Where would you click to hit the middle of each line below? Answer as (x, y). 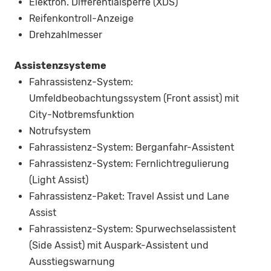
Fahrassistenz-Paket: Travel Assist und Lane (129, 197)
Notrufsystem (60, 131)
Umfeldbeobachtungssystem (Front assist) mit (134, 99)
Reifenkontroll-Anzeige (81, 19)
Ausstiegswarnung (72, 262)
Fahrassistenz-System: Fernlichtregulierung (129, 164)
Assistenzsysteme (60, 66)
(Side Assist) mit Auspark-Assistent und (119, 246)
